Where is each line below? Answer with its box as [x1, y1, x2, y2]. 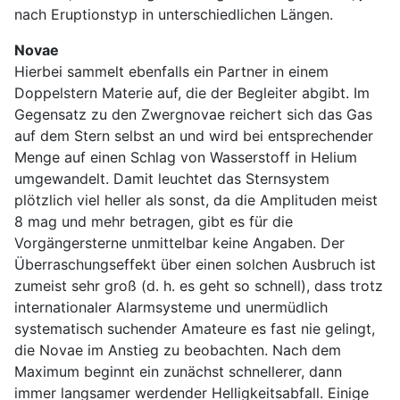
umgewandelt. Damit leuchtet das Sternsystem [14, 169, 329, 187]
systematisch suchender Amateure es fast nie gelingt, [14, 319, 375, 337]
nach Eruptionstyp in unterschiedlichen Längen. [14, 4, 337, 23]
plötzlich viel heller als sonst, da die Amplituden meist [14, 190, 378, 209]
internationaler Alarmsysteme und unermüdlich [14, 297, 328, 316]
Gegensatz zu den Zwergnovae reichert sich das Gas [14, 104, 372, 123]
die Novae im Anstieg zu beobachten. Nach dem [14, 340, 341, 359]
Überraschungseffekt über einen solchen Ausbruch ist [14, 254, 376, 273]
